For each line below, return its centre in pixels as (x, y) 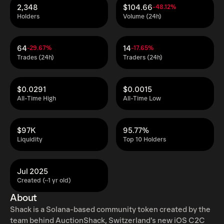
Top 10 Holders (144, 140)
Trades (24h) (35, 58)
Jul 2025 (32, 171)
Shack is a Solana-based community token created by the (110, 209)
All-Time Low (142, 99)
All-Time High (36, 99)
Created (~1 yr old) (44, 181)
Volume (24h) (142, 17)
